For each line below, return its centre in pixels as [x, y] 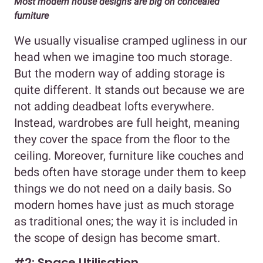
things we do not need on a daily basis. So [123, 188]
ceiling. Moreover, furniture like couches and [129, 155]
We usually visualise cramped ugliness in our [131, 40]
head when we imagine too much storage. [123, 57]
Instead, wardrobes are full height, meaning [127, 122]
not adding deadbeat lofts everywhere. [114, 106]
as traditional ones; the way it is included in [126, 221]
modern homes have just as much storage [124, 205]
